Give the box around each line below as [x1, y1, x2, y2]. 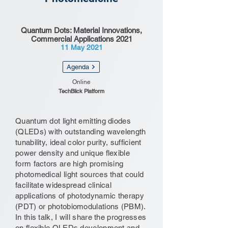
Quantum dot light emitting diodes [15, 117, 131, 125]
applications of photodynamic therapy [15, 191, 144, 200]
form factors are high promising [15, 159, 124, 168]
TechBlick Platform [59, 88, 104, 95]
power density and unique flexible [15, 149, 130, 157]
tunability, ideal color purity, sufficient [15, 138, 141, 147]
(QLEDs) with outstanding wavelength [15, 127, 146, 136]
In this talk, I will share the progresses [15, 213, 147, 221]
